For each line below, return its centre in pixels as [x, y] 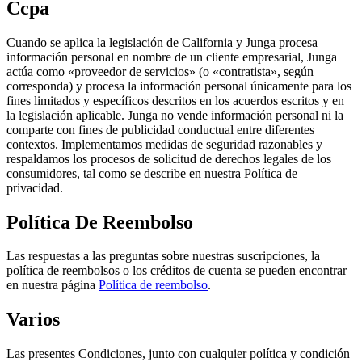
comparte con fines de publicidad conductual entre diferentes [160, 129]
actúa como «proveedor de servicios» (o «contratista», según [160, 71]
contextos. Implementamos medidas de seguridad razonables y [164, 144]
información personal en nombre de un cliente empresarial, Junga [172, 57]
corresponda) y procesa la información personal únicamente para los [179, 86]
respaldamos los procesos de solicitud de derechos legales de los [169, 158]
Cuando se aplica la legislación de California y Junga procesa [162, 42]
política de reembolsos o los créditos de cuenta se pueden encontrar [177, 271]
